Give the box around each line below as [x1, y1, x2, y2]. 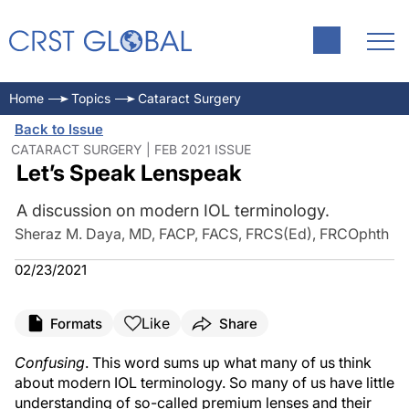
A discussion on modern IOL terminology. [16, 201, 330, 220]
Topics [71, 90, 110, 106]
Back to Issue [15, 121, 103, 138]
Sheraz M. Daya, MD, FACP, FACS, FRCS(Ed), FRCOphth [15, 225, 389, 243]
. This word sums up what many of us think [85, 353, 372, 372]
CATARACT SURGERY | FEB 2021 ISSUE [11, 142, 251, 157]
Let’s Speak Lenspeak [16, 160, 242, 186]
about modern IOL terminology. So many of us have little [15, 373, 394, 392]
